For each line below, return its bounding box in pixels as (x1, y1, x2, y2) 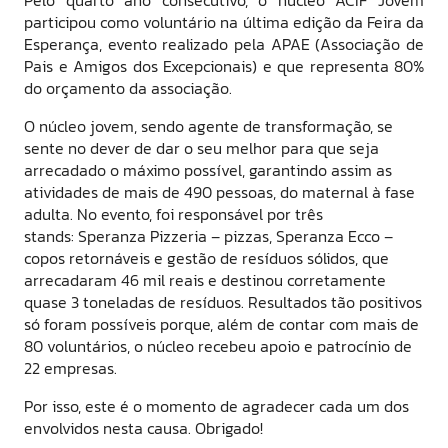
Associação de (320, 31, 425, 56)
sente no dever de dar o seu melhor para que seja (24, 135, 379, 160)
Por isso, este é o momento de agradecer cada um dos (24, 393, 409, 418)
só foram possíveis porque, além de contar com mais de (24, 311, 419, 336)
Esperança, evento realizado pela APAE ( (24, 31, 321, 56)
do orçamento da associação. (24, 75, 236, 100)
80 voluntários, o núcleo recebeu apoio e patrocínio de (24, 333, 412, 358)
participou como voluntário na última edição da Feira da (24, 9, 424, 34)
